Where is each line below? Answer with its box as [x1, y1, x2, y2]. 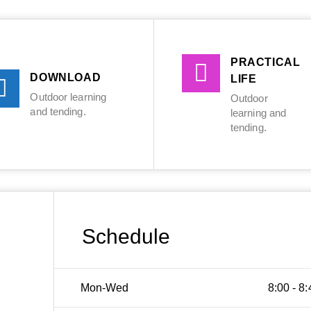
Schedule [81, 224, 171, 248]
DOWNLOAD [30, 72, 101, 84]
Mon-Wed [80, 281, 129, 294]
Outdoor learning [30, 91, 107, 103]
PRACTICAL [230, 56, 301, 68]
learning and [230, 106, 287, 119]
